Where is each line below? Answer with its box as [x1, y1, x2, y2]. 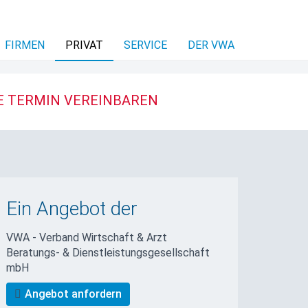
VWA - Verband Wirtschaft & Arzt [6, 230, 168, 244]
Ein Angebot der [6, 197, 138, 220]
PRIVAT [65, 38, 103, 52]
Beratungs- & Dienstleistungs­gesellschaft [6, 245, 210, 259]
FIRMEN [5, 38, 45, 52]
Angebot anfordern [25, 287, 122, 300]
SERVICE [124, 38, 167, 52]
